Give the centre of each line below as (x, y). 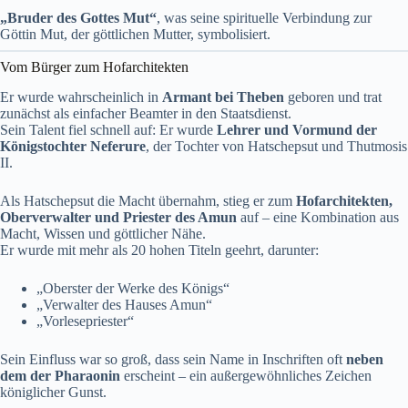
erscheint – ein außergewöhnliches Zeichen (246, 375)
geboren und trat (333, 97)
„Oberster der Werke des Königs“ (133, 288)
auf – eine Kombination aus (318, 217)
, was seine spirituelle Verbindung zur (264, 17)
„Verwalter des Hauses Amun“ (124, 304)
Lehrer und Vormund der (297, 129)
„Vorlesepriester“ (85, 321)
